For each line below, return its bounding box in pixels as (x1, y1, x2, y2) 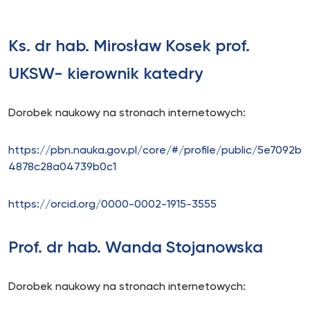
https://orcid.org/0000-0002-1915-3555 (8, 199, 217, 210)
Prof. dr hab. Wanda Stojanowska (8, 239, 263, 256)
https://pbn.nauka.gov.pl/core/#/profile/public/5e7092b (8, 145, 302, 156)
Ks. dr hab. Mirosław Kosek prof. (8, 38, 250, 55)
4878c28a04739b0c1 (8, 162, 116, 173)
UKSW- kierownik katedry (8, 66, 203, 82)
